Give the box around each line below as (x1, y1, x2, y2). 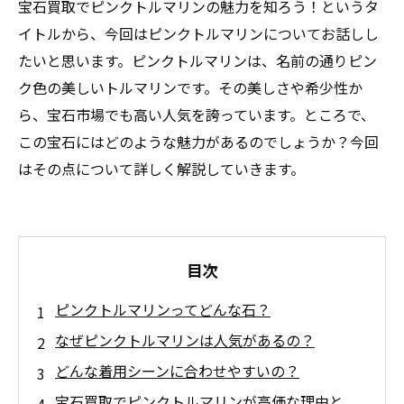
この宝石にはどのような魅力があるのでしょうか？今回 (18, 131, 379, 152)
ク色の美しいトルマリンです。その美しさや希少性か (18, 77, 363, 98)
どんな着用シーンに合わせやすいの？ (55, 360, 299, 381)
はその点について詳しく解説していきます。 (18, 158, 305, 179)
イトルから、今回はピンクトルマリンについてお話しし (18, 23, 379, 44)
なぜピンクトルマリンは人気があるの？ (55, 329, 315, 351)
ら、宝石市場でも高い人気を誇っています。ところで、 (18, 104, 375, 125)
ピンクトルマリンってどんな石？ (55, 298, 271, 320)
